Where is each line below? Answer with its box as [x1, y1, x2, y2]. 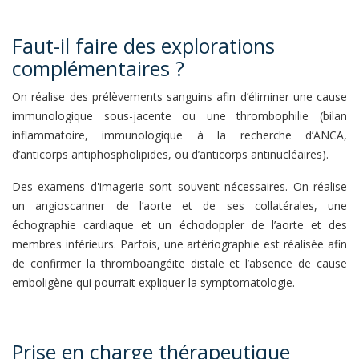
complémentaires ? [12, 54, 184, 82]
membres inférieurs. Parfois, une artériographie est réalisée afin [12, 236, 347, 252]
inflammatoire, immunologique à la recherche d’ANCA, [12, 127, 347, 143]
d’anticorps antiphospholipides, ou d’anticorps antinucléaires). [12, 147, 329, 162]
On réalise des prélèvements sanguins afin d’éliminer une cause [12, 89, 347, 104]
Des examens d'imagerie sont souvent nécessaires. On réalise [12, 179, 347, 194]
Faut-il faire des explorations [12, 32, 22, 59]
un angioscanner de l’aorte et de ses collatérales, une [12, 198, 347, 213]
